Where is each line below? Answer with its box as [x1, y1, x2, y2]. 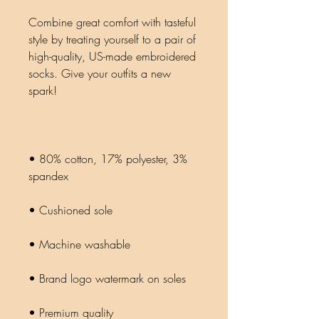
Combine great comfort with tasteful [28, 14, 196, 30]
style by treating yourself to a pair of [28, 31, 196, 47]
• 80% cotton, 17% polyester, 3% [28, 151, 187, 167]
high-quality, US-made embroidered [28, 48, 196, 64]
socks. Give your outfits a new [28, 66, 171, 81]
